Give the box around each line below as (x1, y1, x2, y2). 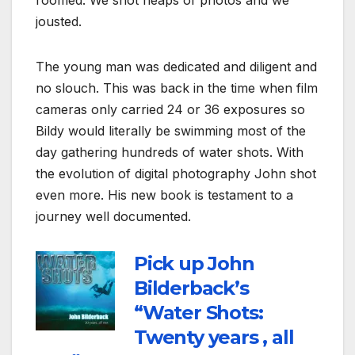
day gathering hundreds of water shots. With (36, 144, 303, 161)
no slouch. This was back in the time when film (36, 80, 318, 97)
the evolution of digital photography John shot (36, 166, 316, 182)
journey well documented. (36, 208, 191, 225)
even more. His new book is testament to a (36, 187, 293, 204)
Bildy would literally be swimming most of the (36, 123, 306, 139)
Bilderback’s (134, 277, 249, 300)
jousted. (36, 13, 82, 30)
